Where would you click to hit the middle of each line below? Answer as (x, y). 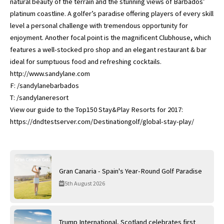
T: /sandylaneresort (39, 97)
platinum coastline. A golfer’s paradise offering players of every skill (112, 13)
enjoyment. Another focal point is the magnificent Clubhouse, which (110, 37)
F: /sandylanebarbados (44, 85)
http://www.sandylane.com (50, 73)
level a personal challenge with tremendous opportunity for (99, 25)
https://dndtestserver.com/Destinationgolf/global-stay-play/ (102, 121)
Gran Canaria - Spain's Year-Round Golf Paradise (130, 171)
